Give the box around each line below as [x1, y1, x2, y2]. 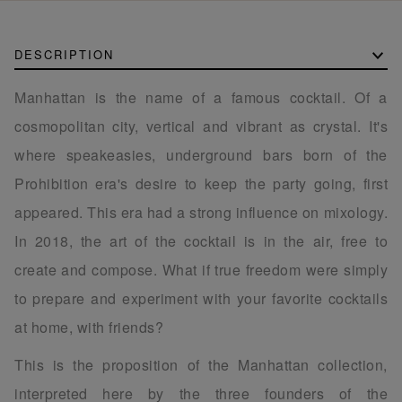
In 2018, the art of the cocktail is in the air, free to [14, 230, 388, 251]
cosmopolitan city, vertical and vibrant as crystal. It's [14, 115, 388, 136]
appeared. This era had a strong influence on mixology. [14, 201, 388, 223]
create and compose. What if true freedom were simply [14, 258, 388, 280]
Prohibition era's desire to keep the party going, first [14, 172, 388, 194]
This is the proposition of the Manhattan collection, [14, 354, 388, 375]
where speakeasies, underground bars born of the [14, 144, 388, 165]
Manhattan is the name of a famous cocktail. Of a [14, 86, 388, 108]
